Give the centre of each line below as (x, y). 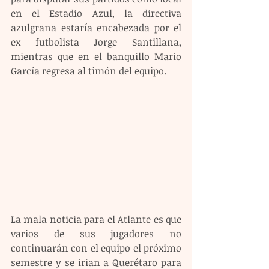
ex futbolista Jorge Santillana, (96, 42)
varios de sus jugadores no (96, 233)
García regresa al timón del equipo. (89, 71)
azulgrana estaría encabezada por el (96, 28)
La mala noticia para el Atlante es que (96, 219)
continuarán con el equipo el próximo (96, 248)
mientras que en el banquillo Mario (96, 56)
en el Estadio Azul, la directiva (96, 13)
